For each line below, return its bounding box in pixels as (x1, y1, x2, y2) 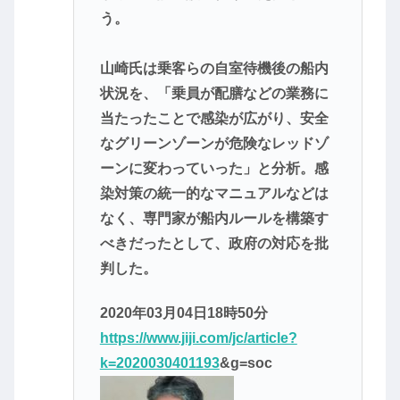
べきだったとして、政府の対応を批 (99, 235, 329, 251)
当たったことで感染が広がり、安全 (99, 110, 329, 126)
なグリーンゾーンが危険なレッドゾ (99, 135, 329, 151)
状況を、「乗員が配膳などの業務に (99, 85, 329, 101)
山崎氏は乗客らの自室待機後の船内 (99, 60, 329, 76)
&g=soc (219, 355, 272, 371)
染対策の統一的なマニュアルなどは (99, 185, 329, 201)
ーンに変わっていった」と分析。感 (99, 160, 329, 176)
